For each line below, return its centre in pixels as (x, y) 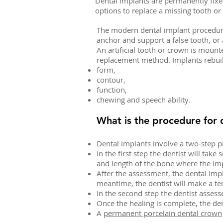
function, (112, 90)
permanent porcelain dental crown (163, 213)
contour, (111, 80)
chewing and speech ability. (143, 100)
